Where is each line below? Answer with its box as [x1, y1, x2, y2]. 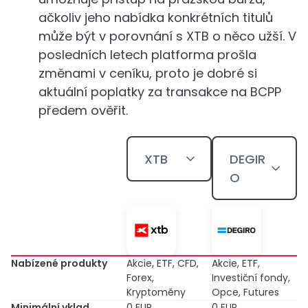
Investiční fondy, [212, 271, 290, 285]
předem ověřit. [38, 102, 128, 119]
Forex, [126, 271, 154, 285]
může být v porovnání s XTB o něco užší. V [38, 27, 296, 45]
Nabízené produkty [11, 256, 107, 270]
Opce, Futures [212, 285, 279, 299]
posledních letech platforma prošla [38, 46, 256, 63]
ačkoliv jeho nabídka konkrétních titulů [38, 9, 273, 26]
